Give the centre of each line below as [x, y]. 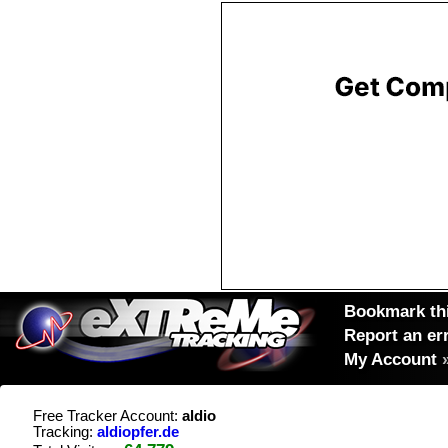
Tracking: [65, 432]
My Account [390, 359]
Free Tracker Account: [107, 416]
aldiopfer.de [138, 432]
